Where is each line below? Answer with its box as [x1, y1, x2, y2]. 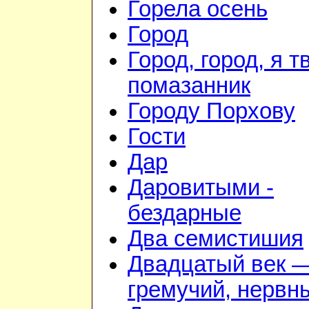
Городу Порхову [128, 99, 295, 124]
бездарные [128, 201, 241, 226]
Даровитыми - [128, 175, 274, 201]
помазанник [128, 73, 250, 99]
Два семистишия [128, 226, 303, 252]
